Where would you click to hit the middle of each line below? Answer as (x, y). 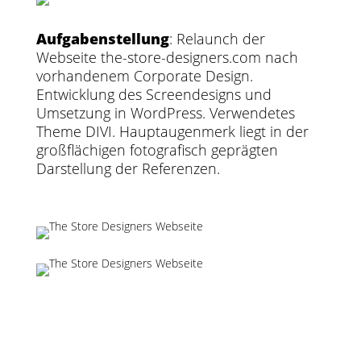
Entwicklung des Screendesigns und (154, 94)
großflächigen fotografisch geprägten (157, 150)
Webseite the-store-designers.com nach (167, 57)
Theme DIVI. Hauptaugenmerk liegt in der (172, 131)
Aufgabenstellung (102, 39)
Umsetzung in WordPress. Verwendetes (165, 113)
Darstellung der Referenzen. (128, 168)
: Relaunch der (217, 39)
